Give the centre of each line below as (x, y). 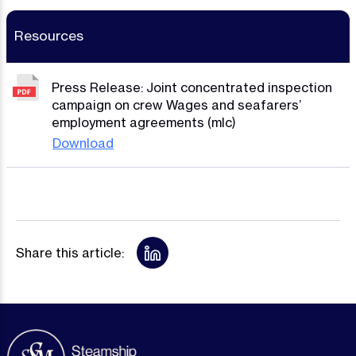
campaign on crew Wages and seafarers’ (176, 104)
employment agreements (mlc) (144, 122)
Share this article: (70, 252)
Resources (49, 35)
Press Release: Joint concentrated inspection (192, 87)
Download (83, 143)
